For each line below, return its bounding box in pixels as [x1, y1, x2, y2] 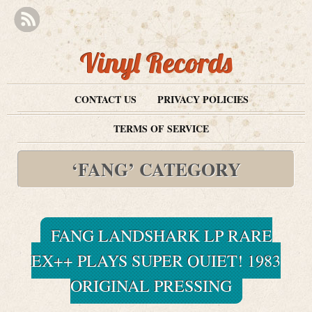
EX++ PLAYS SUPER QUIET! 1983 [31, 249, 281, 272]
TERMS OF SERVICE [114, 121, 209, 136]
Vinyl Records [79, 45, 233, 80]
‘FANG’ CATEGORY [71, 156, 241, 182]
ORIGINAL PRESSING [70, 274, 232, 297]
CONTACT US [74, 92, 136, 107]
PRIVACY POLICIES [157, 92, 249, 107]
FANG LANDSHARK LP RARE [50, 224, 272, 247]
